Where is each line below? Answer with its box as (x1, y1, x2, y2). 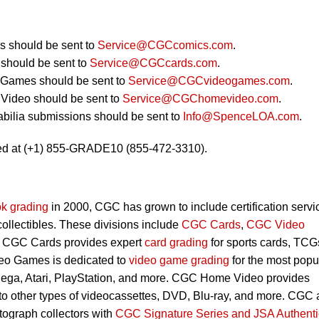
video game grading (129, 253, 229, 266)
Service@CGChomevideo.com (122, 92, 278, 105)
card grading (145, 236, 208, 249)
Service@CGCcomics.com (98, 38, 233, 51)
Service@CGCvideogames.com (128, 74, 290, 87)
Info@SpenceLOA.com (183, 110, 299, 122)
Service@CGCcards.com (90, 56, 217, 69)
